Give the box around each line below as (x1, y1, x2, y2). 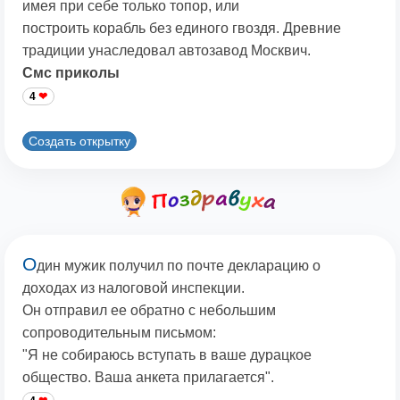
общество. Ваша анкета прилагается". (22, 370, 274, 386)
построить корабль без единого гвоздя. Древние (22, 21, 341, 37)
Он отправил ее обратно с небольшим (22, 303, 276, 319)
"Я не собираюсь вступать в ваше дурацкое (22, 347, 312, 363)
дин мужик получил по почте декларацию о (37, 258, 321, 274)
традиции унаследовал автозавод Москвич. (22, 43, 311, 59)
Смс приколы (22, 65, 120, 81)
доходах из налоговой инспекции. (22, 280, 245, 296)
